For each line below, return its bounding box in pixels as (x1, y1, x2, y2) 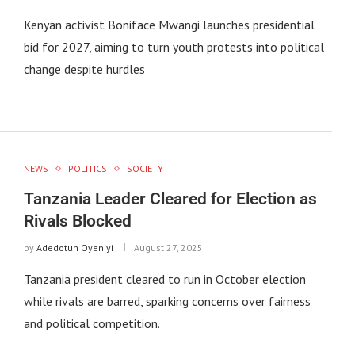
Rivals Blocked (23, 212, 132, 231)
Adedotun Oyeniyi (36, 242, 113, 254)
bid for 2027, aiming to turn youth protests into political (23, 38, 324, 55)
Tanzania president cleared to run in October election (23, 271, 306, 288)
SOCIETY (126, 162, 163, 175)
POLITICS (67, 162, 107, 175)
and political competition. (23, 315, 160, 332)
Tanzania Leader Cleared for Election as (23, 189, 317, 209)
